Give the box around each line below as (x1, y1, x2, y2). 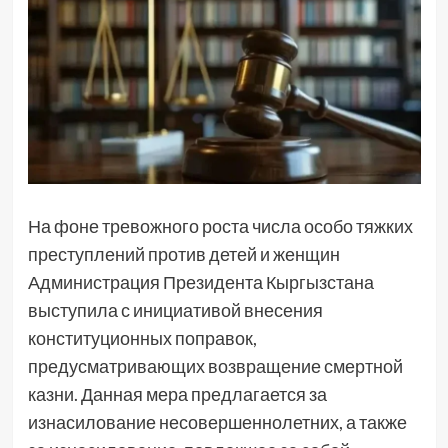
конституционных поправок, (27, 326, 257, 349)
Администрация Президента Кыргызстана (27, 270, 374, 293)
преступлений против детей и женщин (27, 242, 340, 265)
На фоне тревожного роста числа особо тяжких (27, 214, 413, 237)
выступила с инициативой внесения (27, 298, 323, 321)
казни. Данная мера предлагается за (27, 382, 327, 405)
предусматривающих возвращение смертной (27, 354, 403, 377)
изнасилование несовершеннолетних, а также (27, 410, 407, 433)
